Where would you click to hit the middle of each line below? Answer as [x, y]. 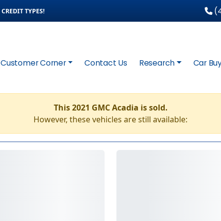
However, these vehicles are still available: [110, 119]
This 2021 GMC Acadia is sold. [110, 108]
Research [157, 63]
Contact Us [106, 63]
